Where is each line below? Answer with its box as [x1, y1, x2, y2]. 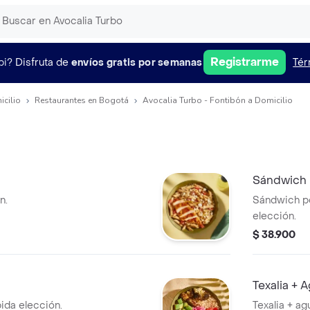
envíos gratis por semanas [71, 55, 203, 69]
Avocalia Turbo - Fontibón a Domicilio [143, 95, 293, 106]
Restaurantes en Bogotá [35, 95, 129, 106]
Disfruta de [15, 55, 69, 69]
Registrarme [210, 55, 280, 69]
